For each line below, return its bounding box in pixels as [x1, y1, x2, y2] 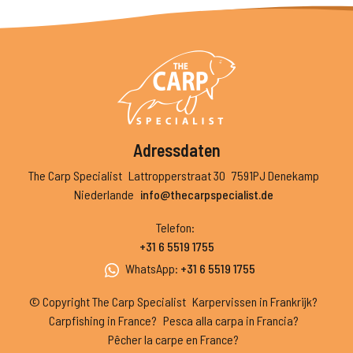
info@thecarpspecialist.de [139, 187, 273, 202]
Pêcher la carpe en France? [108, 332, 239, 347]
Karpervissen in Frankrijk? [192, 294, 318, 309]
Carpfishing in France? [48, 313, 157, 328]
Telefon [156, 220, 191, 235]
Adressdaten [132, 139, 221, 160]
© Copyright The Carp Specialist [29, 294, 186, 309]
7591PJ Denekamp [231, 168, 319, 183]
